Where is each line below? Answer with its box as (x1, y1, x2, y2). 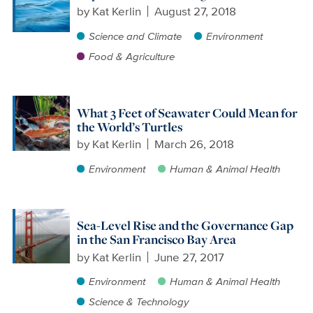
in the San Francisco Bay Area (76, 230, 236, 248)
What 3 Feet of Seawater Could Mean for (76, 103, 298, 122)
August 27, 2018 (154, 3, 237, 20)
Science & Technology (88, 294, 189, 310)
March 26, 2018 (154, 136, 235, 153)
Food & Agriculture (88, 48, 175, 64)
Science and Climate (88, 28, 182, 43)
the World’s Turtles (76, 117, 182, 136)
